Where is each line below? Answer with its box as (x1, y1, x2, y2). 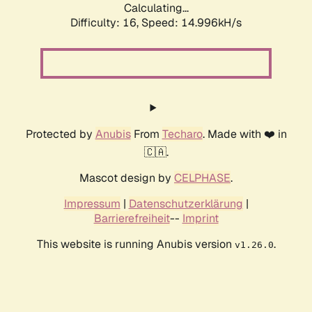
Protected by (25, 127, 95, 142)
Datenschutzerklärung (128, 196, 243, 212)
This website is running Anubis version (36, 237, 235, 252)
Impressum (63, 196, 120, 212)
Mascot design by (79, 171, 174, 186)
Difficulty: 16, (70, 15, 141, 31)
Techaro (162, 127, 203, 142)
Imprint (182, 211, 219, 226)
